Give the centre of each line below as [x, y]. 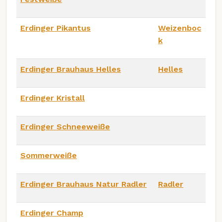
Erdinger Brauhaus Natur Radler [83, 184]
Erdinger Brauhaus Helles [71, 69]
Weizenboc [180, 28]
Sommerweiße [49, 155]
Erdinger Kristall [53, 98]
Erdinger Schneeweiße [65, 126]
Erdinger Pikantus [55, 28]
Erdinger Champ [52, 213]
